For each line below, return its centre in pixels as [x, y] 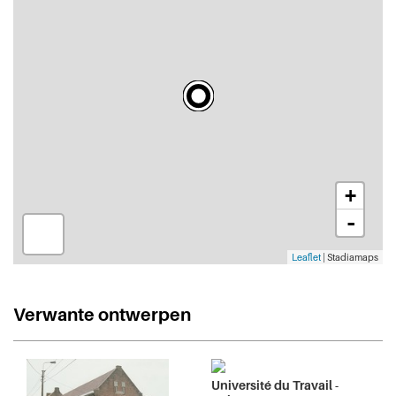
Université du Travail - [275, 385]
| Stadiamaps [350, 257]
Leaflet [306, 257]
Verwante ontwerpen [102, 314]
